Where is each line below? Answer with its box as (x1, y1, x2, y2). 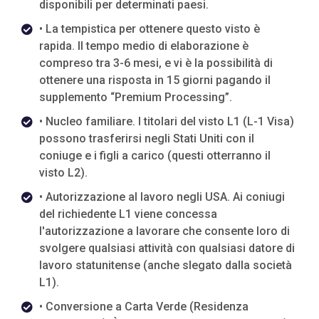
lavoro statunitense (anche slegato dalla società (39, 258, 292, 272)
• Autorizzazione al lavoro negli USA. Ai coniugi (39, 190, 285, 204)
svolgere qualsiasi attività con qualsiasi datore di (39, 241, 295, 255)
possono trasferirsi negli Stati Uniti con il (39, 132, 254, 145)
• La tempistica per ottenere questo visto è (39, 22, 260, 36)
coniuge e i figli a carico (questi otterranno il (39, 149, 271, 162)
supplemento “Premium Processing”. (39, 90, 232, 104)
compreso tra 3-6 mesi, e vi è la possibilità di (39, 56, 273, 70)
